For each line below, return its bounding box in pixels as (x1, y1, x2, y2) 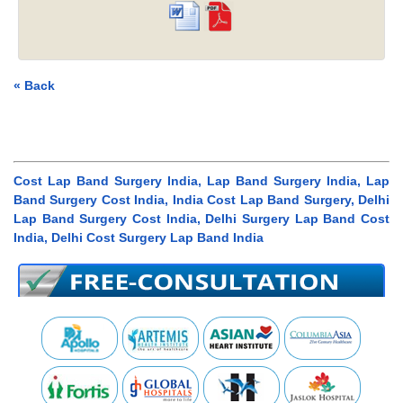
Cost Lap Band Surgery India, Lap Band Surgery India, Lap (13, 173, 390, 188)
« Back (13, 77, 55, 93)
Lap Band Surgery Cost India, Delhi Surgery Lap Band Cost (13, 210, 390, 226)
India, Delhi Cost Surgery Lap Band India (13, 229, 264, 245)
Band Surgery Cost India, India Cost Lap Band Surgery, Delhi (13, 192, 390, 207)
